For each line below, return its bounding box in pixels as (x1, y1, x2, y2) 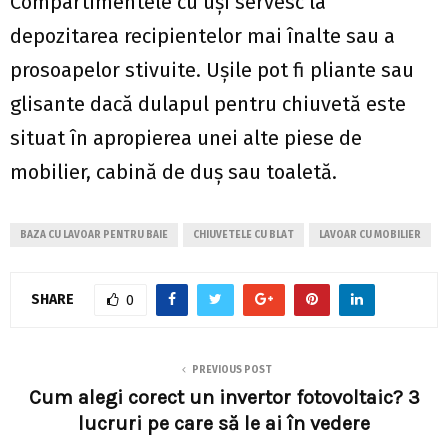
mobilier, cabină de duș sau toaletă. (10, 160, 342, 184)
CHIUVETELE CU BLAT (193, 229, 294, 241)
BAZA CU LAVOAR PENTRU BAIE (20, 229, 168, 241)
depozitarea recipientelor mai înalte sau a (10, 24, 395, 48)
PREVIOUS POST (192, 364, 272, 376)
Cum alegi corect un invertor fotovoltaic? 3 (28, 386, 420, 409)
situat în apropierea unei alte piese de (10, 126, 362, 150)
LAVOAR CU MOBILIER (319, 229, 421, 241)
